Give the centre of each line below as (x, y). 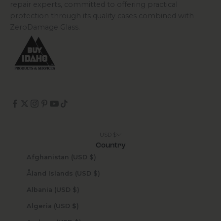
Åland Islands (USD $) (96, 173)
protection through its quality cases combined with (102, 16)
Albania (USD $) (76, 189)
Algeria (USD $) (75, 206)
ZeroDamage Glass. (45, 27)
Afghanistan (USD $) (92, 157)
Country (110, 146)
